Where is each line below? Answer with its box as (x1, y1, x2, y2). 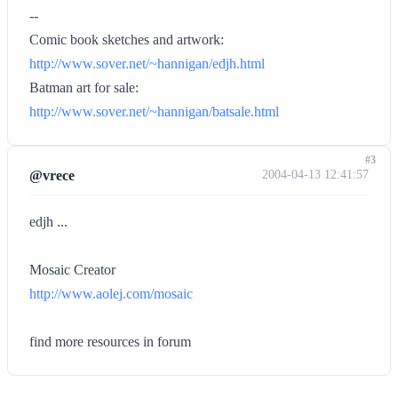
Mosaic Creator (29, 262, 115, 277)
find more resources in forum (29, 334, 191, 349)
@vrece (29, 168, 75, 183)
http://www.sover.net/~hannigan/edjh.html (29, 56, 265, 71)
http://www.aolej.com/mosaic (29, 286, 193, 301)
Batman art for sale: (29, 80, 139, 95)
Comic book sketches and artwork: (29, 32, 224, 47)
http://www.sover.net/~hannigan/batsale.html (29, 104, 279, 119)
